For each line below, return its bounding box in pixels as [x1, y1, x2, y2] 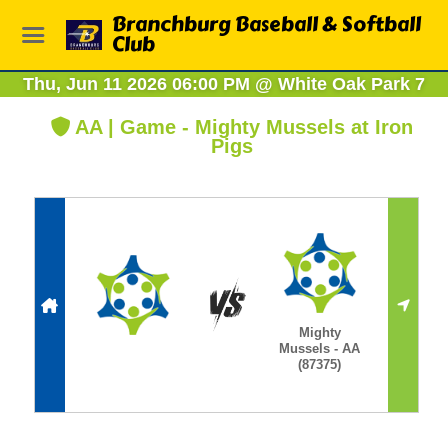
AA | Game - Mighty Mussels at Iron [74, 116, 413, 138]
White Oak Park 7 [273, 74, 425, 94]
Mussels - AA [279, 341, 361, 356]
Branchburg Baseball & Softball [112, 9, 422, 40]
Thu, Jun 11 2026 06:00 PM [23, 74, 255, 94]
